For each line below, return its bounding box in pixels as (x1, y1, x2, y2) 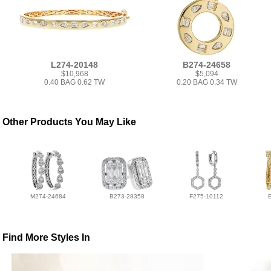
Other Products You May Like (2, 117, 137, 127)
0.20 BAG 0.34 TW (176, 78, 237, 87)
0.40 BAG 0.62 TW (44, 78, 105, 87)
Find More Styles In (2, 232, 91, 243)
